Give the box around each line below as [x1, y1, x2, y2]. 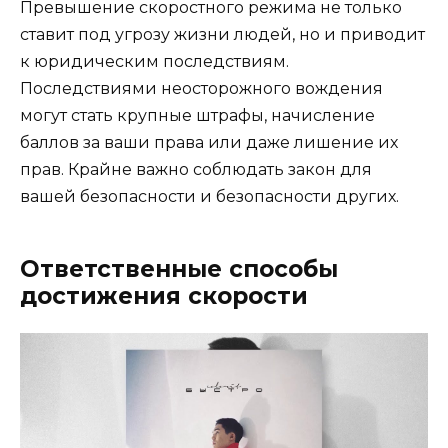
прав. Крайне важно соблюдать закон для [20, 160, 372, 180]
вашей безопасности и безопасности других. [20, 187, 399, 207]
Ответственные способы [20, 255, 338, 284]
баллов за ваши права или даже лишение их [20, 133, 398, 153]
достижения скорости [20, 282, 308, 311]
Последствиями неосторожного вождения [20, 79, 383, 99]
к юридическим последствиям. [20, 52, 289, 72]
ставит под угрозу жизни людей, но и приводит [20, 25, 425, 45]
